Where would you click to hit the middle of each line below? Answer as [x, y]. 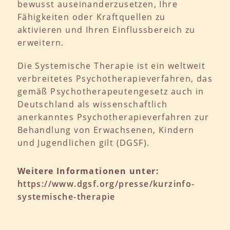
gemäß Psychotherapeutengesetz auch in [111, 91]
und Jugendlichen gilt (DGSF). [83, 142]
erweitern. [41, 42]
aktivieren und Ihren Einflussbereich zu [106, 30]
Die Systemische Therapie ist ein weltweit [111, 65]
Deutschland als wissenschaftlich [92, 104]
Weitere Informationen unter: [88, 171]
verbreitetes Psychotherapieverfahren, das [115, 78]
